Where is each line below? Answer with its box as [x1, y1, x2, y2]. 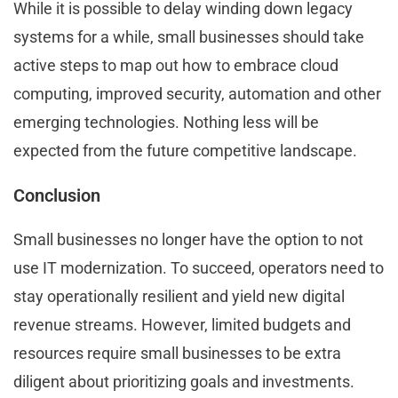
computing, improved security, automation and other [13, 84, 381, 104]
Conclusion [13, 185, 105, 207]
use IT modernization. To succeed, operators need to [13, 259, 384, 278]
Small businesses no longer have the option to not [13, 230, 363, 250]
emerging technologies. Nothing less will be [13, 113, 319, 132]
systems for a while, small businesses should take [13, 28, 364, 47]
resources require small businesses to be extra [13, 344, 341, 363]
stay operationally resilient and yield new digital [13, 287, 345, 306]
